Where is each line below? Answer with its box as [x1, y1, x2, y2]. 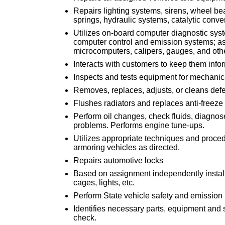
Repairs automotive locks [73, 156, 163, 165]
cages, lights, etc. [73, 178, 135, 187]
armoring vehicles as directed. [73, 143, 180, 152]
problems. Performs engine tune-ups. [73, 121, 204, 130]
